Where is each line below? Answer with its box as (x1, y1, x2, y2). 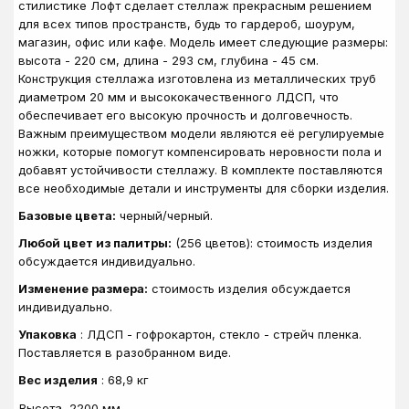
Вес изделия (18, 372, 98, 387)
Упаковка (18, 327, 77, 341)
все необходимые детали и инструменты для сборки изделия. (18, 181, 389, 195)
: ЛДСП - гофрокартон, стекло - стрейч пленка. (77, 327, 362, 341)
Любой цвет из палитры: (18, 236, 172, 250)
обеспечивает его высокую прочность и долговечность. (18, 108, 352, 122)
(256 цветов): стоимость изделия (172, 236, 372, 250)
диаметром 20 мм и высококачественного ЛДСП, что (18, 89, 339, 104)
